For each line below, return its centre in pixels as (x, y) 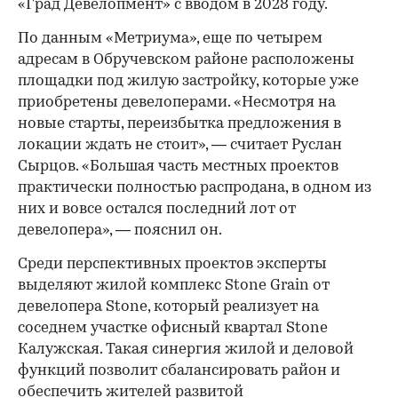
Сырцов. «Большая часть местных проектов (178, 167)
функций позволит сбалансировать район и (179, 371)
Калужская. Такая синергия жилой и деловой (186, 350)
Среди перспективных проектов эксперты (172, 265)
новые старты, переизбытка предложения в (179, 124)
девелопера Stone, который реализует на (168, 307)
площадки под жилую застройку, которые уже (188, 82)
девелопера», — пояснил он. (120, 231)
